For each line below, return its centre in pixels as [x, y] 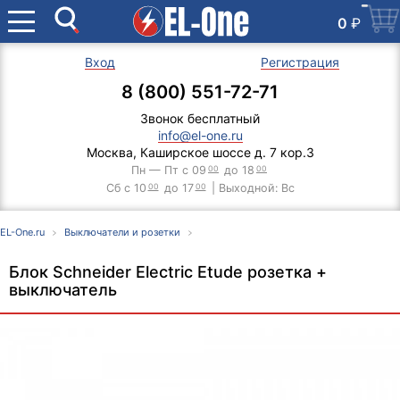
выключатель [63, 290]
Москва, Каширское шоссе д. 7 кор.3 [200, 152]
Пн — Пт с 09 [169, 170]
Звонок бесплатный [200, 118]
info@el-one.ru [200, 135]
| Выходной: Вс [251, 188]
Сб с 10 [126, 188]
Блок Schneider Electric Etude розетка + [168, 272]
